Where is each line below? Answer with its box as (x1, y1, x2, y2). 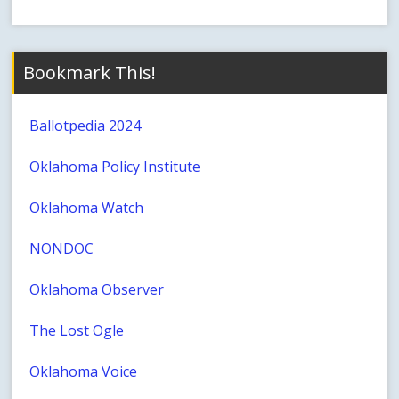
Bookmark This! (23, 61, 157, 85)
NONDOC (29, 239, 94, 259)
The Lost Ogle (29, 321, 125, 341)
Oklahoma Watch (29, 198, 144, 218)
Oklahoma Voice (29, 362, 138, 382)
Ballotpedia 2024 (29, 116, 142, 136)
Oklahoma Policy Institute (29, 157, 201, 177)
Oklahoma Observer (29, 280, 165, 300)
